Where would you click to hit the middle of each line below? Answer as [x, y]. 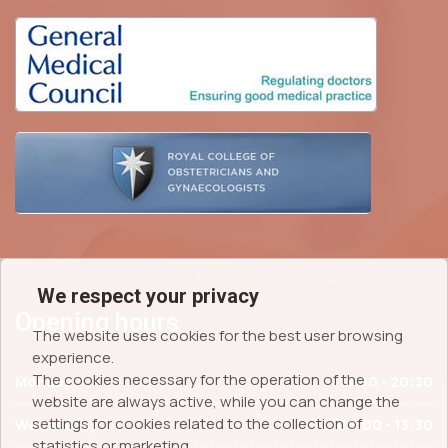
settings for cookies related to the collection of [197, 423]
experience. [73, 357]
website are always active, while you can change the [216, 401]
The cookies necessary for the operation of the [198, 379]
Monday [43, 382]
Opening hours [97, 323]
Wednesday [56, 425]
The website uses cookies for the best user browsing [217, 335]
